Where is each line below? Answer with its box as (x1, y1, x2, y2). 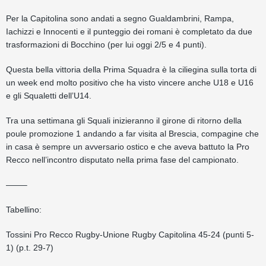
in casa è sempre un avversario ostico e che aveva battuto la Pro (6, 142, 249, 151)
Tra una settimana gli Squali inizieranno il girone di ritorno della (6, 116, 242, 125)
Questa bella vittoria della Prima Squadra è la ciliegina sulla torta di (6, 65, 256, 74)
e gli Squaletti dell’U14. (6, 91, 91, 100)
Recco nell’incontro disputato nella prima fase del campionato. (6, 155, 239, 164)
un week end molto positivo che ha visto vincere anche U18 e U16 (6, 78, 254, 87)
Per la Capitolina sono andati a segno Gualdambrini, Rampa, (6, 14, 234, 23)
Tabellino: (6, 205, 42, 214)
